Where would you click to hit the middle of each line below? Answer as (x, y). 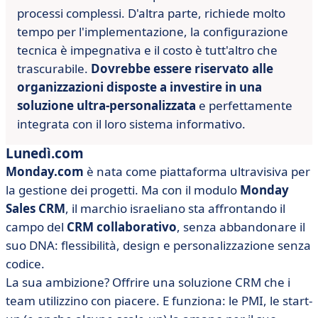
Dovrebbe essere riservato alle (182, 68)
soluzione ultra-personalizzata (106, 105)
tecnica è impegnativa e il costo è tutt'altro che (147, 50)
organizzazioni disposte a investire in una (139, 87)
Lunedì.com (45, 153)
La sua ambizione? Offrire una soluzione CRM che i (148, 282)
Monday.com (45, 171)
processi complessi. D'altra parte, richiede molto (151, 13)
